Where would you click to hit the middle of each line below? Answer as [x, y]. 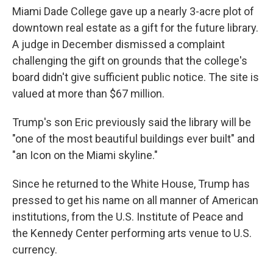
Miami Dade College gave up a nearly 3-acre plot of [133, 11]
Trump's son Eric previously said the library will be [132, 122]
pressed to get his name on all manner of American [135, 200]
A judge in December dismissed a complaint [119, 44]
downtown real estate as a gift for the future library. [135, 28]
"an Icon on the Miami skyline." [85, 155]
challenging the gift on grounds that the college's [130, 61]
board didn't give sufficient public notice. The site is [136, 77]
